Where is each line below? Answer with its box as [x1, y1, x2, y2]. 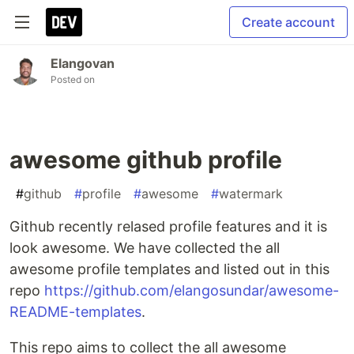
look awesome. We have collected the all [9, 239, 280, 256]
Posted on [51, 73, 95, 85]
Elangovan [51, 55, 115, 71]
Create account [242, 14, 335, 30]
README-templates [9, 303, 141, 320]
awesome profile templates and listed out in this [9, 261, 330, 277]
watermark [219, 186, 283, 201]
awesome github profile [9, 145, 282, 174]
